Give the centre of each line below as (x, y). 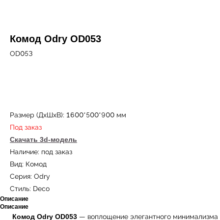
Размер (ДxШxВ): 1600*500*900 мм (68, 115)
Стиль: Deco (30, 189)
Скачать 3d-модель (43, 139)
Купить (96, 82)
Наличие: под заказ (41, 152)
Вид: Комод (28, 164)
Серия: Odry (30, 176)
